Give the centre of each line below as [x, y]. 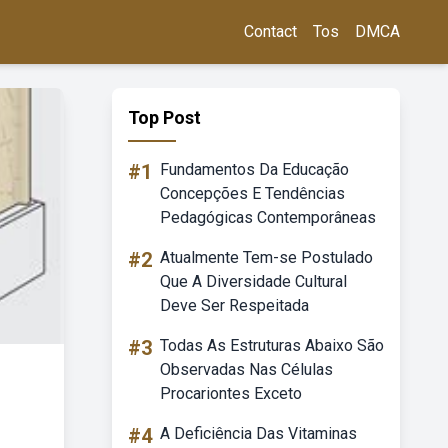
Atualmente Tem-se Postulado [266, 257]
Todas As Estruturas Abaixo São [272, 345]
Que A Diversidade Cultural [253, 281]
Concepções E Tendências [252, 193]
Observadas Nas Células [246, 369]
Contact [270, 31]
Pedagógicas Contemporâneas [268, 217]
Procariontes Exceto [231, 393]
